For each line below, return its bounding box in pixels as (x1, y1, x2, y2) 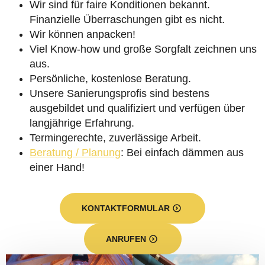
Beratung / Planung (30, 147, 121, 159)
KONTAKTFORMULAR (82, 203, 170, 213)
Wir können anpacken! (30, 28, 135, 40)
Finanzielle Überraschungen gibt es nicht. (30, 14, 225, 25)
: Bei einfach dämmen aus (121, 147, 244, 159)
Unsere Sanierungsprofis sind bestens (30, 88, 209, 99)
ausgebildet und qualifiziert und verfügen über (30, 102, 245, 114)
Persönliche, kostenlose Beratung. (30, 73, 191, 85)
